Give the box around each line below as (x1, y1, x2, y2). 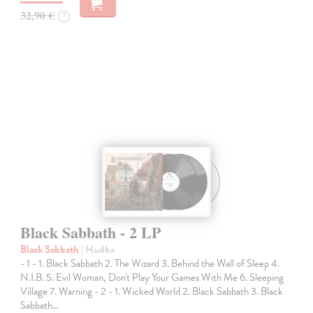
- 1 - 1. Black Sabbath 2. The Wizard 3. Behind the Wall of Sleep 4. (20, 256, 280, 272)
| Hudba (81, 242, 115, 258)
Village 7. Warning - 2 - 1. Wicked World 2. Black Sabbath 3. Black (20, 284, 284, 300)
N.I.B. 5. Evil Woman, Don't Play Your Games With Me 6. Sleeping (20, 270, 284, 286)
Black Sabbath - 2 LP (20, 221, 161, 245)
